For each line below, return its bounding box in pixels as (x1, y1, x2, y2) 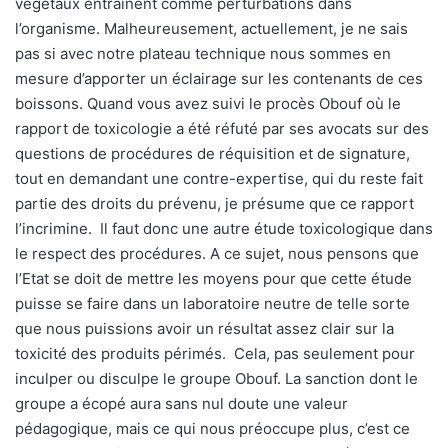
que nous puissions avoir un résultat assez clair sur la (15, 319, 394, 339)
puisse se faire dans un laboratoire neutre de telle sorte (15, 294, 410, 314)
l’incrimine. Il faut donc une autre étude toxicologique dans (15, 219, 433, 239)
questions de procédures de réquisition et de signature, (15, 144, 410, 164)
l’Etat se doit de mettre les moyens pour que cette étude (15, 269, 412, 289)
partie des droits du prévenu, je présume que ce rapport (15, 194, 414, 214)
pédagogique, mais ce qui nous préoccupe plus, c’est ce (15, 419, 410, 439)
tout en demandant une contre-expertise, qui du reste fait (15, 169, 423, 189)
